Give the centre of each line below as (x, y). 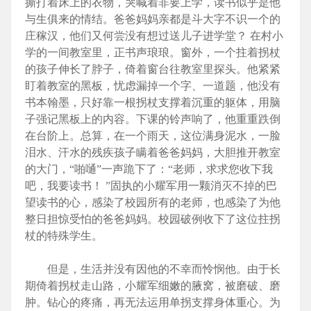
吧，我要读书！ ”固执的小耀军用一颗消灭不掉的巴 (151, 186)
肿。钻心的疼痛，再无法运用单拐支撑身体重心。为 (153, 303)
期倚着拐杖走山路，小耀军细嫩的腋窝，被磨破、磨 (153, 286)
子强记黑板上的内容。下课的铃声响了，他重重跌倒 (153, 119)
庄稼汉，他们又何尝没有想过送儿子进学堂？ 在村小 (154, 36)
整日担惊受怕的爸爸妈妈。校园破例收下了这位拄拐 (153, 219)
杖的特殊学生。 (64, 236)
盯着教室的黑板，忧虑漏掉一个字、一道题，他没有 (153, 86)
